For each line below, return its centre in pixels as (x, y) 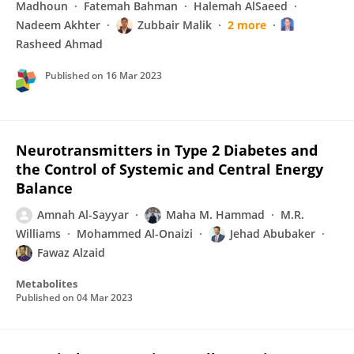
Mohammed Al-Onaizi (135, 233)
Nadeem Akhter (58, 25)
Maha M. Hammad (215, 215)
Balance (44, 188)
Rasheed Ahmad (59, 44)
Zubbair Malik (175, 25)
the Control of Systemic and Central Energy (169, 169)
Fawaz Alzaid (71, 252)
